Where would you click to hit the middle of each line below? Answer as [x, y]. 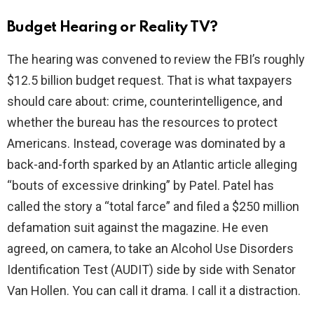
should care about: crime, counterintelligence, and [145, 102]
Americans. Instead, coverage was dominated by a [146, 144]
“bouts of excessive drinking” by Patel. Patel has [141, 186]
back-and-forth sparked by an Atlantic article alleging [152, 165]
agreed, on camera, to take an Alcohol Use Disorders [150, 249]
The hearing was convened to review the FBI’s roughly [156, 60]
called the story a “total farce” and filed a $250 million [153, 207]
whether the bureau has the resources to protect [142, 123]
